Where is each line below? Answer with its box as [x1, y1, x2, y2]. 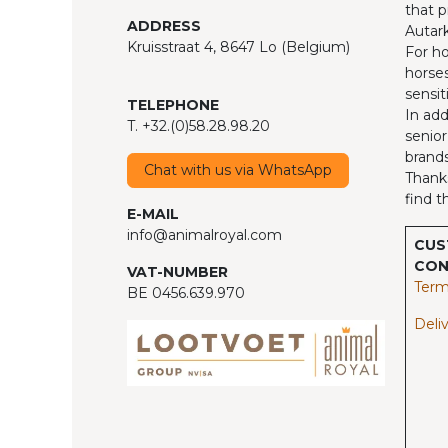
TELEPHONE [127, 95, 219, 114]
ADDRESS [127, 16, 201, 35]
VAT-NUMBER [127, 262, 228, 281]
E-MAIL [127, 204, 179, 223]
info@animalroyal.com [127, 225, 282, 244]
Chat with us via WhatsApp [144, 160, 332, 179]
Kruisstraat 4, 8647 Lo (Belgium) [127, 37, 350, 56]
